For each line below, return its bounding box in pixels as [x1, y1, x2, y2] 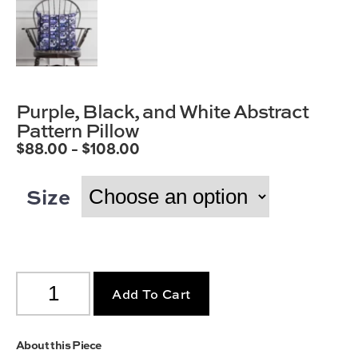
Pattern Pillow [16, 117, 140, 143]
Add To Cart [111, 284, 191, 303]
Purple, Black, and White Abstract [16, 97, 309, 124]
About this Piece [16, 336, 101, 352]
